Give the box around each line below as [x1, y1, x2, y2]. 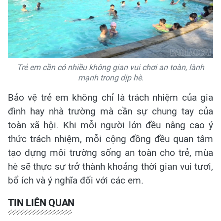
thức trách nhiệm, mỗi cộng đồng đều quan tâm [8, 133, 213, 145]
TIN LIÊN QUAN [8, 197, 75, 209]
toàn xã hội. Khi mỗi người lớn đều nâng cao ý [8, 119, 213, 131]
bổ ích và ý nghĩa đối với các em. [8, 175, 144, 186]
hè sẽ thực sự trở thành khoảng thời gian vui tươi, [8, 161, 213, 173]
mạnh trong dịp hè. [77, 73, 144, 83]
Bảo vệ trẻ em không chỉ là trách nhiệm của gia [8, 92, 213, 104]
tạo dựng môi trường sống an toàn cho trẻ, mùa [8, 147, 213, 159]
